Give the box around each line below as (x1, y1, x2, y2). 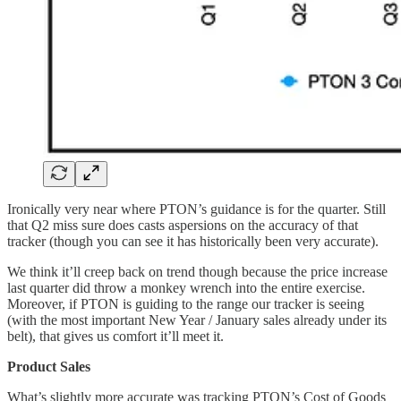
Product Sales (7, 358, 90, 374)
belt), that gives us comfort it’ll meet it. (7, 328, 224, 344)
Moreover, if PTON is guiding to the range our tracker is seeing (7, 295, 364, 311)
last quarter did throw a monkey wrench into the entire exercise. (7, 279, 365, 295)
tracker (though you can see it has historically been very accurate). (7, 233, 379, 249)
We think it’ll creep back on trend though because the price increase (7, 263, 388, 279)
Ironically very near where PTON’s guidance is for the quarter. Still (7, 200, 386, 217)
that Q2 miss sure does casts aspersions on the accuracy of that (7, 217, 358, 233)
